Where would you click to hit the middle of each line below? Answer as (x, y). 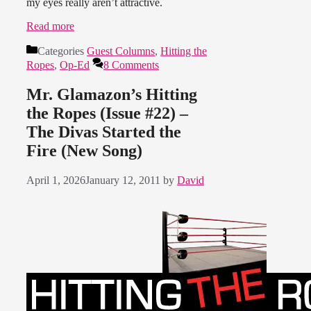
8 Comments (131, 65)
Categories (62, 51)
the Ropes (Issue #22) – (107, 113)
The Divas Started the (104, 132)
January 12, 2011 (123, 180)
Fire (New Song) (84, 150)
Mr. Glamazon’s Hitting (112, 94)
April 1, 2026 (56, 180)
